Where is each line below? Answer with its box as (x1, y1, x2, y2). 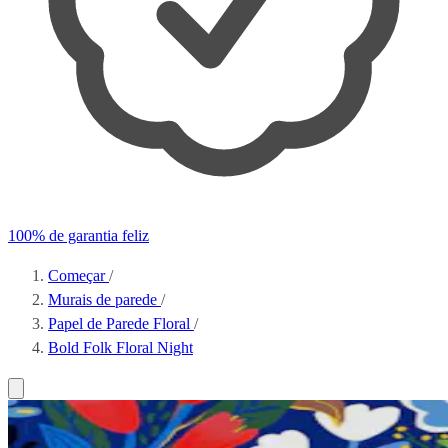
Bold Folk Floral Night (48, 339, 193, 356)
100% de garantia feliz (8, 227, 149, 244)
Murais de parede (48, 291, 161, 308)
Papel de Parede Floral (48, 315, 194, 332)
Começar (48, 267, 109, 284)
